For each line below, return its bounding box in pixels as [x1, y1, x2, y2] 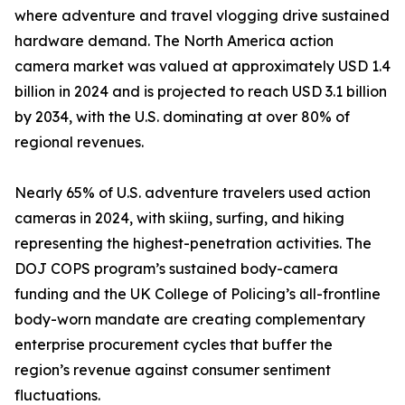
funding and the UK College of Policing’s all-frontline [14, 285, 381, 304]
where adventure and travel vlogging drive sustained [14, 6, 390, 25]
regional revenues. [14, 133, 144, 152]
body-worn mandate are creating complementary [14, 310, 365, 329]
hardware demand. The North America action [14, 32, 334, 51]
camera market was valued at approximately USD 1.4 [14, 57, 391, 76]
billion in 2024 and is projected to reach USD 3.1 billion [14, 82, 387, 101]
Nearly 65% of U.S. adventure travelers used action [14, 184, 371, 202]
